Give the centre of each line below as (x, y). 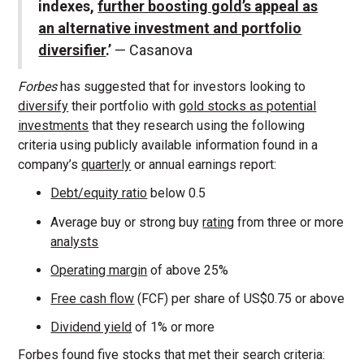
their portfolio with (124, 106)
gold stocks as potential (248, 106)
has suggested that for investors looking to (183, 87)
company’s (50, 165)
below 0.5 (177, 193)
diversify (43, 106)
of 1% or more (173, 327)
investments (54, 126)
